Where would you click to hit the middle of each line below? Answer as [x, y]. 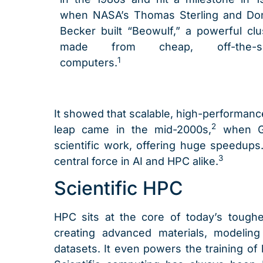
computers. [89, 63]
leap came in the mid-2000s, [133, 129]
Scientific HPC [118, 188]
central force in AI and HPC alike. [136, 161]
